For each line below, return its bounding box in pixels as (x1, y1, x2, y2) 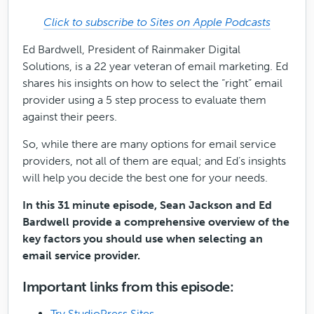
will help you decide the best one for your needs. (22, 171, 268, 184)
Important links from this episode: (22, 278, 234, 295)
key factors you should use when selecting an (22, 232, 264, 245)
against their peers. (22, 110, 118, 123)
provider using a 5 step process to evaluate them (22, 93, 267, 107)
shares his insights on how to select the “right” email (22, 76, 283, 90)
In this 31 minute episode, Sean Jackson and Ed (22, 198, 273, 212)
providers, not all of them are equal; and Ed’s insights (22, 154, 287, 168)
